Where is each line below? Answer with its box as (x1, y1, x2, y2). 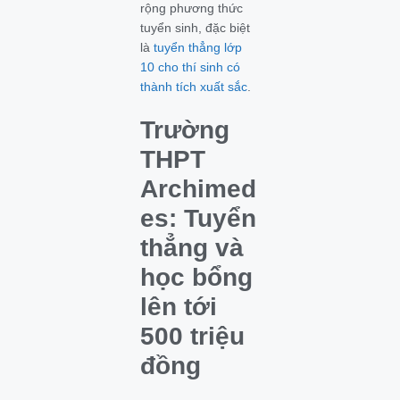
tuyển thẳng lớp (154, 40, 243, 54)
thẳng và (140, 234, 245, 262)
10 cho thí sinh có (140, 60, 241, 74)
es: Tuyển (140, 204, 257, 232)
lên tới (140, 293, 218, 321)
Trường (140, 116, 230, 144)
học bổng (140, 263, 254, 291)
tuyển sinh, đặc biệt (140, 21, 251, 35)
